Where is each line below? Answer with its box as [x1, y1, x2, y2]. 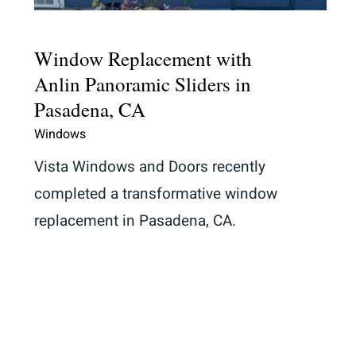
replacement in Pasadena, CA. [34, 209, 236, 232]
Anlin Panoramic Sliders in [34, 70, 251, 97]
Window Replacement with [34, 44, 252, 72]
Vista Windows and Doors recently [34, 155, 265, 178]
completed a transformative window [34, 182, 277, 205]
